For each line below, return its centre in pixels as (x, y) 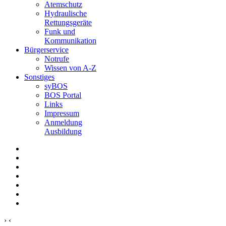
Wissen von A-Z (70, 68)
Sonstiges (39, 77)
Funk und (60, 32)
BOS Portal (63, 95)
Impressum (62, 113)
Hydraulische (66, 13)
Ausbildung (63, 131)
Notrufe (57, 59)
